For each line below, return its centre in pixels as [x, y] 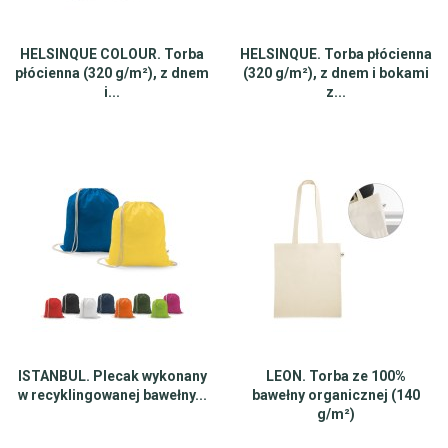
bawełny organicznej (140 [336, 395]
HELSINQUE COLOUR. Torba [112, 54]
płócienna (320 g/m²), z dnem [112, 73]
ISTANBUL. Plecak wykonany [112, 376]
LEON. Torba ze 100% [336, 376]
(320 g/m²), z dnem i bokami [336, 73]
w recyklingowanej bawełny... [112, 395]
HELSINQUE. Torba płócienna [336, 54]
